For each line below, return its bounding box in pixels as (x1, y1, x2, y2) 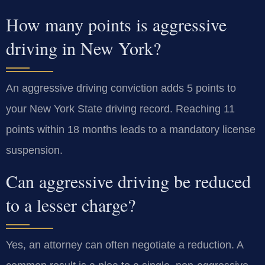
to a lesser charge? (6, 193, 135, 217)
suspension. (6, 144, 63, 156)
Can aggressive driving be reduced (6, 169, 251, 193)
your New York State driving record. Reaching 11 (6, 102, 235, 115)
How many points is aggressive (6, 12, 227, 36)
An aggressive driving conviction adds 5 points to (6, 82, 236, 94)
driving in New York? (6, 35, 161, 60)
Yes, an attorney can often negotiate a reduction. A (6, 239, 243, 251)
